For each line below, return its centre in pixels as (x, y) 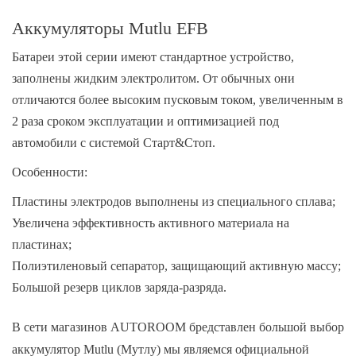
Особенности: (50, 172)
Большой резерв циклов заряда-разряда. (119, 287)
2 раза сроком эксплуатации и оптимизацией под (145, 121)
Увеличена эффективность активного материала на (151, 223)
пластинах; (42, 244)
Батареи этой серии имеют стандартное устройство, (153, 57)
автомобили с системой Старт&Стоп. (114, 143)
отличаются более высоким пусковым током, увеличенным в (178, 100)
